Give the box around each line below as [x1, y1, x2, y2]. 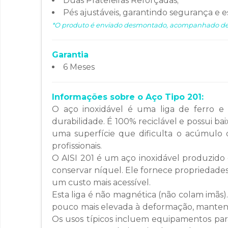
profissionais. [52, 141, 102, 151]
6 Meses [63, 62, 95, 72]
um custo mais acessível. [52, 178, 151, 188]
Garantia [52, 50, 89, 60]
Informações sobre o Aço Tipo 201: [52, 92, 204, 102]
